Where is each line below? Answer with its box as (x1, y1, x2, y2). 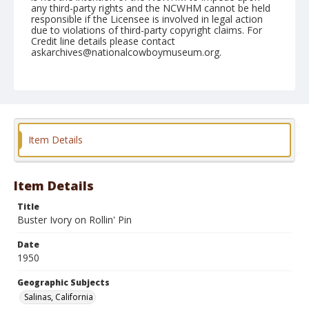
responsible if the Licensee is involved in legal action (31, 12, 263, 26)
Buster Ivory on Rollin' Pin (17, 213, 132, 226)
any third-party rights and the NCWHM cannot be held (31, 1, 270, 14)
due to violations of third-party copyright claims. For (31, 23, 262, 37)
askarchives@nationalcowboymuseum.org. (31, 46, 221, 59)
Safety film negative (110, 164, 186, 176)
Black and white (38, 164, 99, 176)
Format (31, 150, 64, 161)
